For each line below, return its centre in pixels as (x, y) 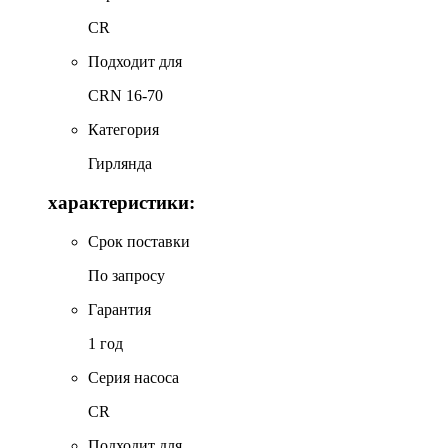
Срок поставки (139, 241)
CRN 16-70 (125, 96)
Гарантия (119, 309)
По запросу (126, 275)
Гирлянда (120, 164)
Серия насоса (133, 377)
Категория (123, 130)
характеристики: (121, 202)
